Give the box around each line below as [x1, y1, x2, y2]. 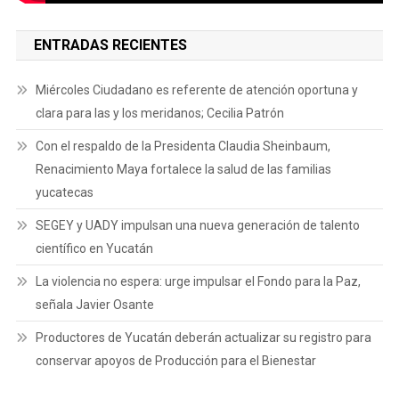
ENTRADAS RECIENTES [33, 36, 187, 53]
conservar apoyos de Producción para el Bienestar [35, 353, 316, 368]
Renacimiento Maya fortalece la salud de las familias [35, 161, 331, 176]
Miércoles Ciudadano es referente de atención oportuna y [35, 82, 358, 97]
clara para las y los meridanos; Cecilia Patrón [35, 105, 284, 120]
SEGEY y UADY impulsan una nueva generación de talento [35, 217, 360, 232]
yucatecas [35, 184, 94, 199]
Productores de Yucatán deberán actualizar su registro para [35, 330, 371, 345]
